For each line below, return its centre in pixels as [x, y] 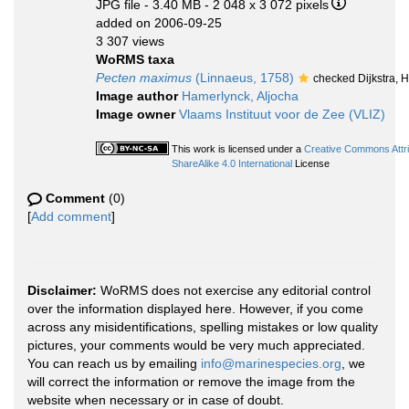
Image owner [137, 114]
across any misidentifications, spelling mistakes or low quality [203, 327]
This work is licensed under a [238, 149]
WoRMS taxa [135, 59]
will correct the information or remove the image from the [191, 382]
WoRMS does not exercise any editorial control [234, 290]
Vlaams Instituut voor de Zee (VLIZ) [282, 114]
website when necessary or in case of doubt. [156, 400]
